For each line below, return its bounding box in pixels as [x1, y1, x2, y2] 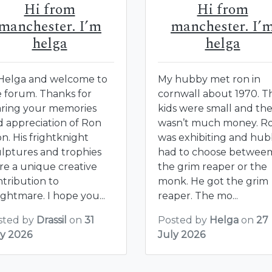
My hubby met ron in [158, 73, 260, 85]
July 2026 [158, 228, 205, 240]
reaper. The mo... [158, 189, 238, 202]
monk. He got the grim [158, 175, 268, 187]
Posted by [158, 214, 209, 226]
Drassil [36, 214, 67, 226]
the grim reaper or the [158, 160, 267, 172]
